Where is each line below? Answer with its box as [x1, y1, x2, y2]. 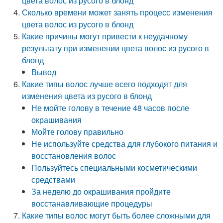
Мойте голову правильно [31, 126, 124, 137]
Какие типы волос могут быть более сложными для [22, 210, 211, 221]
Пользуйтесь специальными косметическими [31, 162, 198, 173]
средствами [31, 174, 76, 185]
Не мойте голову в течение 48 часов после [31, 102, 190, 113]
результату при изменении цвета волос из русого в [22, 42, 210, 54]
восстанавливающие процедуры [31, 198, 153, 209]
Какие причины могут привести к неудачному [22, 30, 188, 42]
